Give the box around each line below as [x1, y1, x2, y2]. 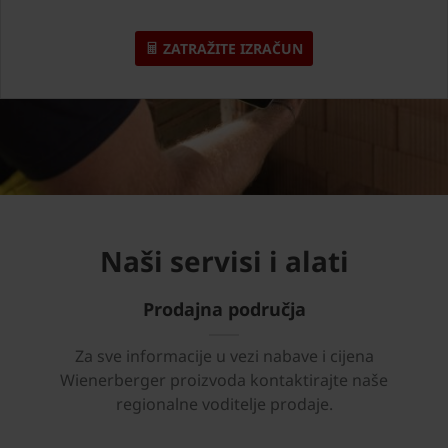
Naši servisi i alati [99, 242, 349, 281]
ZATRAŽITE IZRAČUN [159, 39, 303, 59]
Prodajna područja [142, 297, 306, 322]
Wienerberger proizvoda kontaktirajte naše [60, 368, 388, 391]
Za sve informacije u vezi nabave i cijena [74, 344, 374, 367]
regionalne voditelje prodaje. [115, 392, 333, 415]
